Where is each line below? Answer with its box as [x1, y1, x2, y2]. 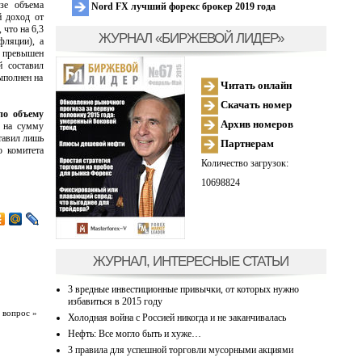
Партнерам [217, 137, 274, 149]
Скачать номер [217, 98, 292, 111]
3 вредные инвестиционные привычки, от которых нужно [67, 283, 299, 295]
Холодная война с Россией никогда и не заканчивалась [67, 311, 286, 323]
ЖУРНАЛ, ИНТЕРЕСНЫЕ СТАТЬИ [93, 252, 288, 269]
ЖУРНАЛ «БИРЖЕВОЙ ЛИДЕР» [98, 29, 284, 46]
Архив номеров [217, 117, 293, 130]
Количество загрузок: [200, 157, 288, 169]
